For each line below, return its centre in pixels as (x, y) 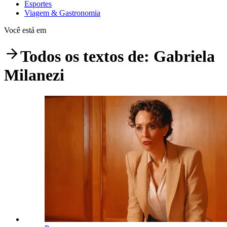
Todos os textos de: (87, 56)
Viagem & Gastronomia (62, 13)
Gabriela (184, 56)
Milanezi (34, 75)
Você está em (25, 30)
